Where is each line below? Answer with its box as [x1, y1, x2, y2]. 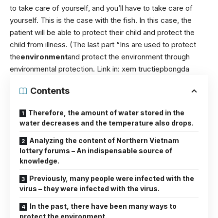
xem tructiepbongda [122, 64, 189, 74]
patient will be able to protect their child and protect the [10, 28, 195, 37]
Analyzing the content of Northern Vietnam [29, 136, 179, 145]
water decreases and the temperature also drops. [19, 119, 194, 127]
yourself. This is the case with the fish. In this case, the [10, 16, 192, 25]
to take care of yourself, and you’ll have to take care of [10, 3, 193, 13]
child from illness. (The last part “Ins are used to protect [10, 40, 196, 50]
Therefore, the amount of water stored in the [28, 109, 184, 117]
